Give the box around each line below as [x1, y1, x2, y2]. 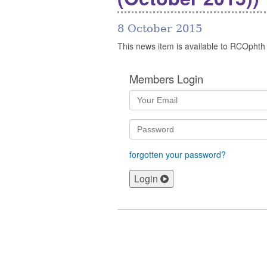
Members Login [129, 71, 203, 87]
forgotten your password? [129, 148, 226, 161]
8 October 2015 [117, 22, 202, 35]
